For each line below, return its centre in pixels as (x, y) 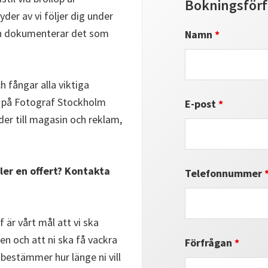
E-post (202, 104)
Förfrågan (210, 243)
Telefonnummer (225, 173)
